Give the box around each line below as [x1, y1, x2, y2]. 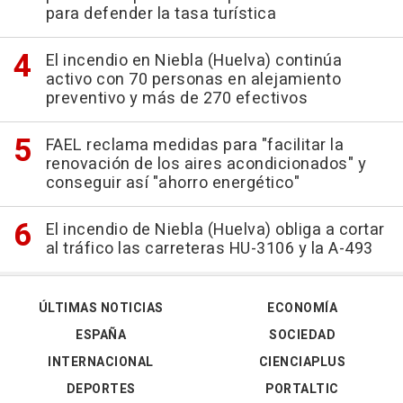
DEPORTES [66, 380, 136, 399]
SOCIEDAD [269, 326, 336, 345]
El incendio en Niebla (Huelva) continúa [45, 49, 342, 74]
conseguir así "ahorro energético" [45, 171, 300, 196]
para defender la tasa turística [45, 2, 276, 27]
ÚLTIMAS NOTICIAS [38, 299, 164, 318]
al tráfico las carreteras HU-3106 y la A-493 [45, 237, 373, 262]
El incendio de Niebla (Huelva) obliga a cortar [45, 218, 385, 243]
